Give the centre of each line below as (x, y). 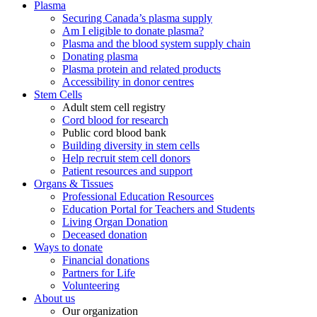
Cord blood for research (115, 120)
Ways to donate (68, 248)
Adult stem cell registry (114, 108)
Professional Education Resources (138, 197)
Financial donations (106, 260)
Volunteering (91, 286)
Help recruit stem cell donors (126, 158)
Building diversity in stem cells (131, 146)
